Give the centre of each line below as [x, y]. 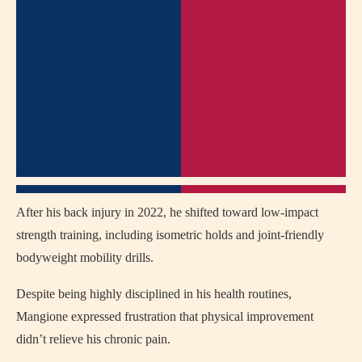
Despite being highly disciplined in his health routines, [154, 293]
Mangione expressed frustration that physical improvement [165, 316]
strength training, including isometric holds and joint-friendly [170, 234]
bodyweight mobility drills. [85, 257]
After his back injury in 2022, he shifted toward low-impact [167, 212]
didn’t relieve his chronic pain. [93, 339]
